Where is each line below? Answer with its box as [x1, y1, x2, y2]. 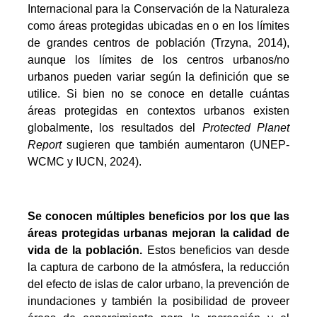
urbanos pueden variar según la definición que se [27, 71, 290, 83]
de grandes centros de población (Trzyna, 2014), [27, 37, 290, 50]
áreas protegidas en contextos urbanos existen [27, 105, 290, 117]
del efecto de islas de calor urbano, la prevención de [27, 278, 290, 291]
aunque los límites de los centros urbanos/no [27, 54, 290, 67]
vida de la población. [27, 244, 143, 257]
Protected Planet [202, 122, 290, 134]
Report [27, 139, 67, 151]
